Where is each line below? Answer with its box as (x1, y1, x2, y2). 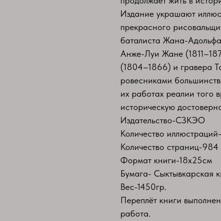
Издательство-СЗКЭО (120, 114, 205, 125)
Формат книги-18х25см (120, 154, 212, 165)
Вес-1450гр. (120, 181, 166, 192)
